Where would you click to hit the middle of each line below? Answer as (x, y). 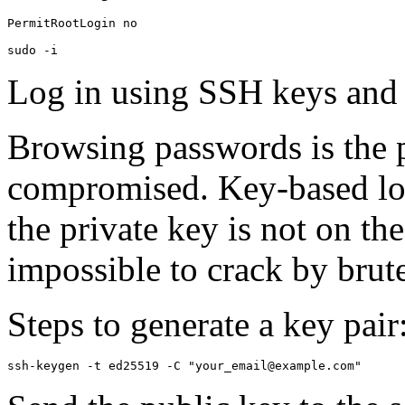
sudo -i (33, 50)
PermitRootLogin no (72, 23)
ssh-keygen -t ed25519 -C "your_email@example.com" (184, 366)
